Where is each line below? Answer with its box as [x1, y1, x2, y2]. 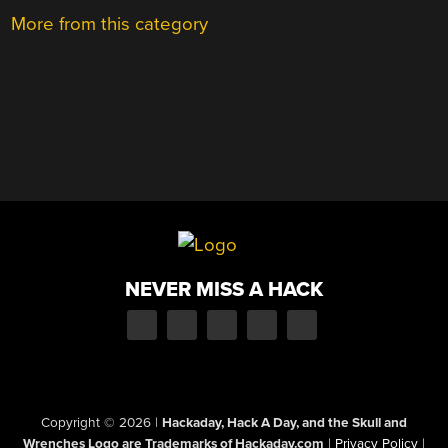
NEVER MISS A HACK [125, 276, 323, 302]
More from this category [11, 13, 209, 36]
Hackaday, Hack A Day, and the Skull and [162, 414, 407, 431]
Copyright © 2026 [41, 414, 155, 431]
